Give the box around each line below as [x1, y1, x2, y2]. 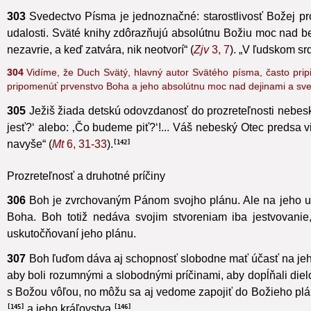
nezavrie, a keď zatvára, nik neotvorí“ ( [7, 60, 194, 72]
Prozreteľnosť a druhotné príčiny [7, 186, 165, 199]
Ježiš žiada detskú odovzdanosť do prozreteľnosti [28, 121, 275, 133]
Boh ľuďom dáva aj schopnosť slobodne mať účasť [28, 269, 280, 281]
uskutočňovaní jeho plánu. [7, 244, 136, 256]
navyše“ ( [7, 154, 52, 167]
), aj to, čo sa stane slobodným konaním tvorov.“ [90, 3, 301, 14]
